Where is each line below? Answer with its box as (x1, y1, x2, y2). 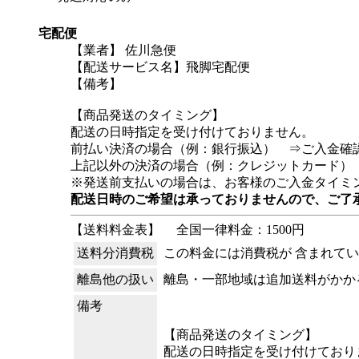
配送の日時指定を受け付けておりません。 (71, 125, 314, 139)
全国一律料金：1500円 (160, 223, 305, 236)
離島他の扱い (77, 272, 154, 286)
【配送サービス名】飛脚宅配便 (71, 60, 250, 74)
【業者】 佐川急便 (71, 43, 176, 57)
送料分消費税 (77, 246, 154, 260)
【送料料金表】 (71, 223, 160, 236)
